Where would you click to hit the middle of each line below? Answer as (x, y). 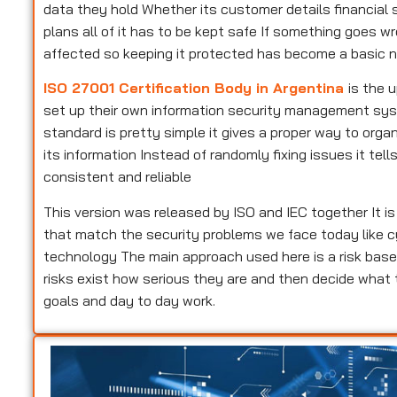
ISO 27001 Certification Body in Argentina (196, 88)
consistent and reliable (118, 177)
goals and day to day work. (130, 300)
